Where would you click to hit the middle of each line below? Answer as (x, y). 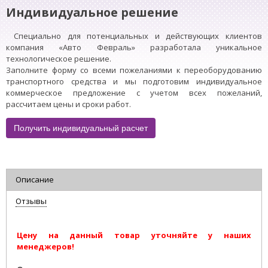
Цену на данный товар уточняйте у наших (134, 235)
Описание (35, 180)
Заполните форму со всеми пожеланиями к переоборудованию (134, 70)
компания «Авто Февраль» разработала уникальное (134, 48)
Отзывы (31, 201)
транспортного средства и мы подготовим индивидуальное (134, 82)
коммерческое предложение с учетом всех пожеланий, (134, 93)
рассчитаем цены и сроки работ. (68, 104)
